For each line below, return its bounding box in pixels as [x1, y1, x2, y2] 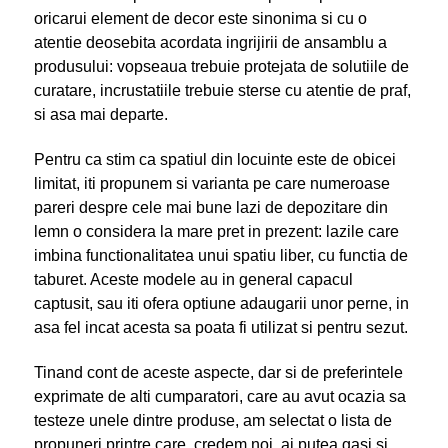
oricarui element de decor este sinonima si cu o [33, 9, 367, 27]
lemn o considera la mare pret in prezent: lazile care [33, 222, 399, 240]
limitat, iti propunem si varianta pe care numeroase [33, 174, 390, 192]
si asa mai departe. [33, 105, 168, 123]
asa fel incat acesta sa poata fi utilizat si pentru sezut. [33, 318, 408, 336]
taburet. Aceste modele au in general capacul [33, 270, 353, 288]
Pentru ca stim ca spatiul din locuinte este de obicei [33, 150, 396, 168]
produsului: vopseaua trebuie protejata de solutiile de [33, 57, 409, 75]
